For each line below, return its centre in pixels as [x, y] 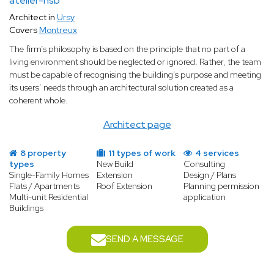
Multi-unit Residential [49, 197]
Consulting [205, 164]
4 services [217, 153]
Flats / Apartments [44, 186]
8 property [42, 153]
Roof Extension [124, 186]
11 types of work [141, 153]
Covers [24, 30]
